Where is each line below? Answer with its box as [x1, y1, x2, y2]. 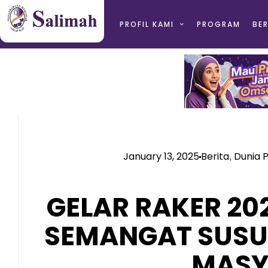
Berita [201, 150, 229, 163]
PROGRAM [196, 19, 240, 29]
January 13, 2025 [123, 150, 199, 163]
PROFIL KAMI [119, 19, 174, 29]
